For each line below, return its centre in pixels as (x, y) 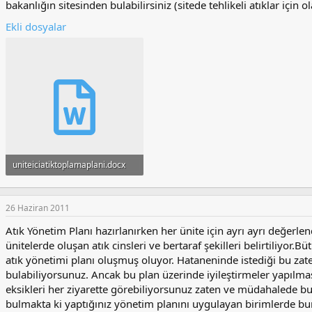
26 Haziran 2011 (38, 208)
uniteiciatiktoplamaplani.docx (69, 164)
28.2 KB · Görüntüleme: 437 (65, 185)
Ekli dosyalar (36, 27)
